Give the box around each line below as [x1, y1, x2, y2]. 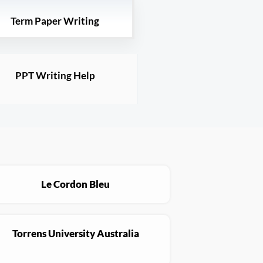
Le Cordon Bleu [41, 178, 110, 191]
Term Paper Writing [10, 15, 99, 28]
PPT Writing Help [15, 69, 95, 82]
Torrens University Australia [12, 227, 139, 240]
